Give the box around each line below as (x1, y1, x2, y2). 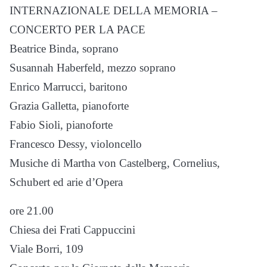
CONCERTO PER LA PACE (10, 23, 145, 36)
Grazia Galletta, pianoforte (10, 100, 129, 112)
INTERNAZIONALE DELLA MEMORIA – (10, 4, 218, 17)
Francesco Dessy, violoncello (10, 138, 142, 150)
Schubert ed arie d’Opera (10, 176, 123, 188)
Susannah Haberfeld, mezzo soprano (10, 61, 176, 74)
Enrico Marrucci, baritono (10, 80, 128, 93)
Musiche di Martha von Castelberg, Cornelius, (10, 157, 220, 169)
